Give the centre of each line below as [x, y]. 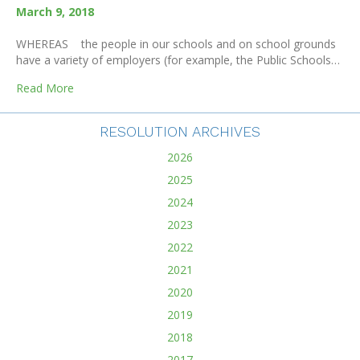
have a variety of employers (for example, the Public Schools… [178, 60]
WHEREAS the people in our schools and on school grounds [176, 44]
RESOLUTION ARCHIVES [180, 131]
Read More [45, 88]
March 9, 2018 [55, 12]
